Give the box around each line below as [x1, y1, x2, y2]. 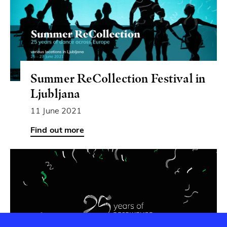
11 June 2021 [30, 107, 82, 116]
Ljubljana [30, 86, 81, 101]
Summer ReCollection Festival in [30, 70, 206, 86]
